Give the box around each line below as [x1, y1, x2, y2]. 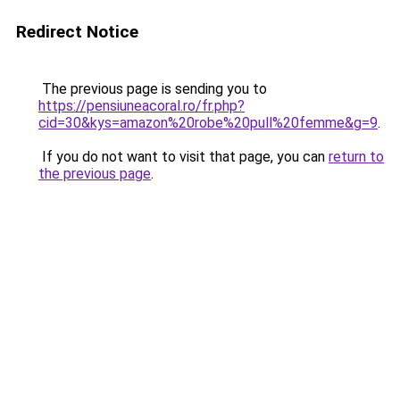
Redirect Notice [16, 21, 138, 42]
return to [329, 148, 384, 165]
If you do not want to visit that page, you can [38, 148, 329, 165]
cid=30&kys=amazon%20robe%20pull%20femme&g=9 [38, 114, 378, 131]
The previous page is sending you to [38, 80, 267, 97]
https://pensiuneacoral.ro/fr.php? [38, 97, 245, 114]
